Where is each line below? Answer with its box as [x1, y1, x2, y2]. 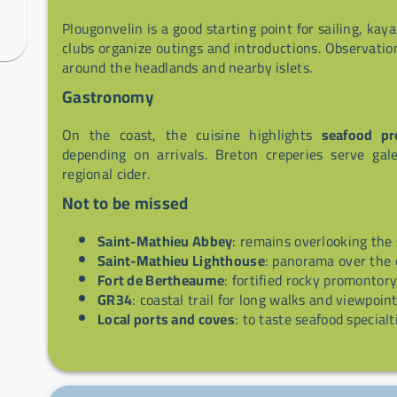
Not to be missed [62, 187, 189, 219]
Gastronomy [62, 81, 154, 113]
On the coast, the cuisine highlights [62, 121, 322, 149]
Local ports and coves [97, 306, 235, 333]
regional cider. [62, 160, 151, 188]
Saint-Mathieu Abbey [97, 228, 233, 255]
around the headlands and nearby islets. [62, 54, 313, 82]
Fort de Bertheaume [97, 267, 225, 294]
